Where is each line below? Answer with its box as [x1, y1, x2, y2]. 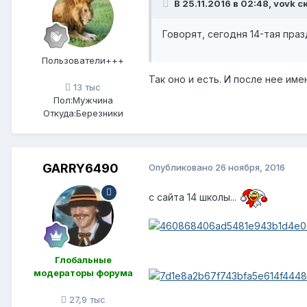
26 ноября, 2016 [215, 161, 285, 173]
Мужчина [72, 94, 113, 106]
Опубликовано [149, 161, 215, 173]
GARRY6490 [42, 160, 119, 175]
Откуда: [42, 107, 76, 119]
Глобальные [54, 254, 112, 265]
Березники [75, 107, 123, 119]
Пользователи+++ [42, 54, 124, 66]
